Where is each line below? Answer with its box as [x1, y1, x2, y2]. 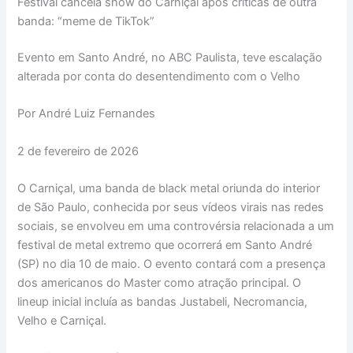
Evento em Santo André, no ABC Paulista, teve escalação [17, 50, 323, 65]
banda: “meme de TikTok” [17, 13, 155, 28]
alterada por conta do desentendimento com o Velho [17, 69, 301, 84]
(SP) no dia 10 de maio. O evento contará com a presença [17, 256, 326, 271]
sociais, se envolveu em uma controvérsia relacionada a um [17, 218, 335, 233]
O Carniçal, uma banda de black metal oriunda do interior [17, 180, 321, 195]
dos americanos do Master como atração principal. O [17, 275, 302, 290]
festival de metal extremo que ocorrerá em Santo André [17, 237, 313, 252]
